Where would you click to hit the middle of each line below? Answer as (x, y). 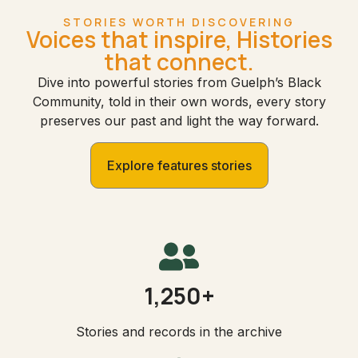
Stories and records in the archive (179, 331)
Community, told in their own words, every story (179, 102)
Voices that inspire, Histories (179, 40)
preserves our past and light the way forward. (179, 121)
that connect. (179, 62)
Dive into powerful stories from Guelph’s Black (179, 83)
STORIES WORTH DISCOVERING (179, 22)
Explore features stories (179, 165)
